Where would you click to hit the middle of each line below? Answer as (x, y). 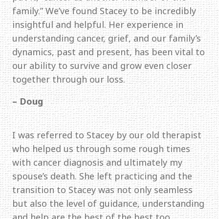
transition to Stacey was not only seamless (102, 189)
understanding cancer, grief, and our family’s (107, 38)
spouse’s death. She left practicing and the (102, 176)
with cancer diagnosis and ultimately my (97, 162)
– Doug (28, 101)
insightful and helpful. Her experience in (98, 24)
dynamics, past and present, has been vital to (109, 52)
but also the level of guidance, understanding (108, 203)
